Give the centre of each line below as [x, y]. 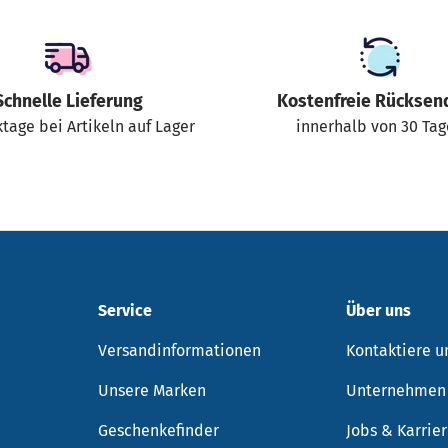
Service [124, 310]
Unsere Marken [151, 390]
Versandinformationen [179, 350]
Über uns [379, 310]
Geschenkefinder [158, 430]
